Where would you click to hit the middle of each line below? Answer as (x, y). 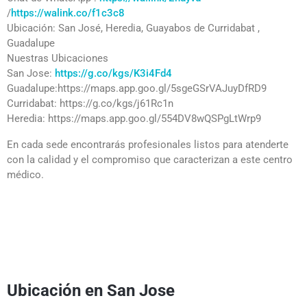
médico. (25, 174)
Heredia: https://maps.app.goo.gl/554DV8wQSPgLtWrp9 (134, 118)
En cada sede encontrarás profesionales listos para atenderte (148, 144)
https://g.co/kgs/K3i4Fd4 (113, 73)
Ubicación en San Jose (93, 290)
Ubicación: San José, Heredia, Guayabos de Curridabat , (133, 28)
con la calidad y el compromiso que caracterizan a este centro (150, 159)
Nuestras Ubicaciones (58, 58)
